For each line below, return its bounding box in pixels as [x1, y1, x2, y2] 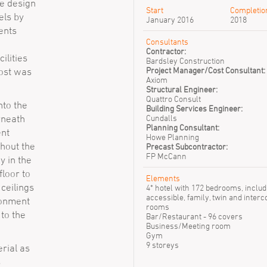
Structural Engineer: [146, 84, 218, 94]
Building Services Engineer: [146, 103, 243, 113]
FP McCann [146, 151, 187, 161]
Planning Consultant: [146, 122, 219, 132]
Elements [146, 173, 180, 183]
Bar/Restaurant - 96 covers [146, 211, 243, 221]
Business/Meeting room [146, 221, 231, 231]
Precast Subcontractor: [146, 141, 228, 151]
